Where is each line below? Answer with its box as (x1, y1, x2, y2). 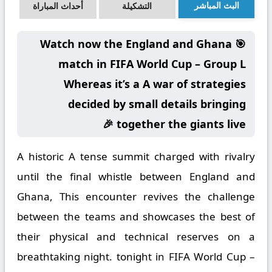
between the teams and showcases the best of (17, 209, 255, 223)
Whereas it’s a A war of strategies (64, 76, 246, 91)
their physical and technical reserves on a (17, 229, 255, 243)
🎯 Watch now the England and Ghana (40, 36, 232, 51)
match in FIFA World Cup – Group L (58, 56, 246, 71)
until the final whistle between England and (17, 169, 255, 183)
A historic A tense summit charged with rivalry (17, 149, 255, 163)
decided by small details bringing (68, 97, 246, 111)
